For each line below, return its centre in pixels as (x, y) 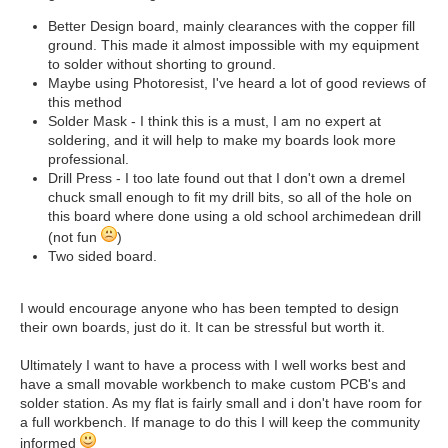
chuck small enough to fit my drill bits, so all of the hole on (230, 197)
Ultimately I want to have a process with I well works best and (213, 365)
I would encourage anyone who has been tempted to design (209, 308)
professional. (88, 159)
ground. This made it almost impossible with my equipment (233, 45)
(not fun (74, 237)
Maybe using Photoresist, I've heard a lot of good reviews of (237, 83)
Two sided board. (102, 256)
